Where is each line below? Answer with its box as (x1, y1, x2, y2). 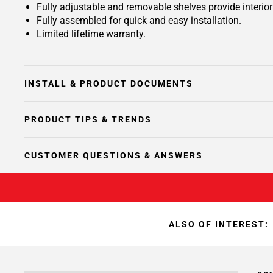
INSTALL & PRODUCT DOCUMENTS (24, 79, 193, 88)
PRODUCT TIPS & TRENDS (24, 115, 152, 124)
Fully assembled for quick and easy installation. (37, 15, 241, 26)
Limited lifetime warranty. (37, 28, 146, 40)
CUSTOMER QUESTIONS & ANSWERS (24, 151, 203, 160)
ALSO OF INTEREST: (168, 219, 269, 229)
